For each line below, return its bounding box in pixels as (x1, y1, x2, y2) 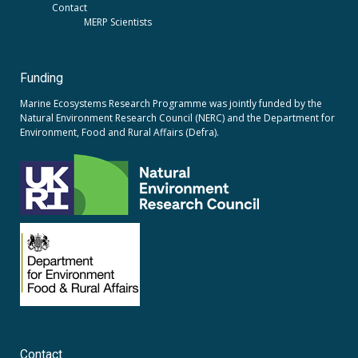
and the (225, 111, 264, 125)
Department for (264, 111, 335, 125)
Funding (20, 70, 63, 86)
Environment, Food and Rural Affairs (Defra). (20, 125, 219, 140)
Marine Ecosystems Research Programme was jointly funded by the (20, 97, 322, 111)
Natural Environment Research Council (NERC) (20, 111, 225, 125)
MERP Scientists (84, 14, 152, 29)
